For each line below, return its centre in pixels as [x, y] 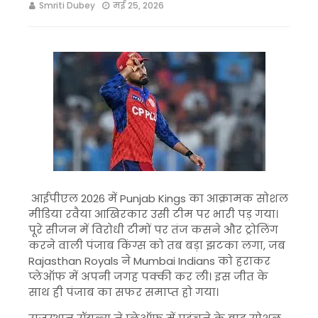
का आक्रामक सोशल [237, 198]
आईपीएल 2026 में [74, 198]
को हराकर [243, 261]
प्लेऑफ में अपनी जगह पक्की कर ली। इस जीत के [148, 276]
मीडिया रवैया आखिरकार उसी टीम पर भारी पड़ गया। [153, 214]
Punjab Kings [153, 198]
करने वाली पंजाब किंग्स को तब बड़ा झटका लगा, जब [157, 245]
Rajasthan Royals [73, 261]
